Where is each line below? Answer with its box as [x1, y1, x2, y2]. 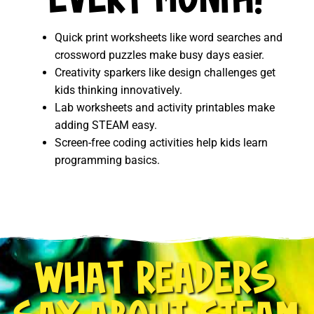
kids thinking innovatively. [55, 83, 182, 97]
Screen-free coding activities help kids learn [55, 136, 268, 150]
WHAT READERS [37, 263, 277, 303]
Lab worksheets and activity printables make [55, 101, 275, 115]
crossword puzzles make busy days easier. [55, 48, 264, 62]
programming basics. [55, 153, 160, 168]
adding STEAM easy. [55, 118, 157, 132]
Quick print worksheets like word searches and [55, 31, 282, 45]
